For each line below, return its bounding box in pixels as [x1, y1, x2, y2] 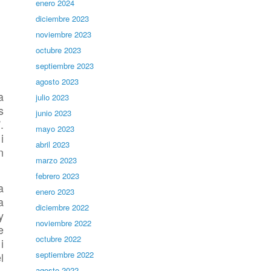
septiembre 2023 [36, 60, 94, 71]
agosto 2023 [36, 76, 79, 87]
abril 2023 [36, 139, 70, 150]
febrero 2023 [36, 170, 80, 181]
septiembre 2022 [36, 249, 94, 260]
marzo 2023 [36, 154, 77, 166]
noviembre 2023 [36, 28, 92, 40]
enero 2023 [36, 186, 75, 197]
